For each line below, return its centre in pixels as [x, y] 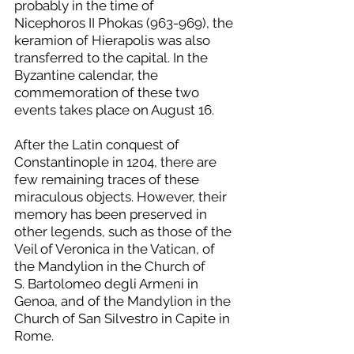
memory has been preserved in [112, 215]
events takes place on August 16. [114, 110]
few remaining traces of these [108, 180]
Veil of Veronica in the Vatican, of [116, 249]
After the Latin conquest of [98, 145]
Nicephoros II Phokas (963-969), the [125, 23]
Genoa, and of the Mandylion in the [124, 301]
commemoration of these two [108, 93]
